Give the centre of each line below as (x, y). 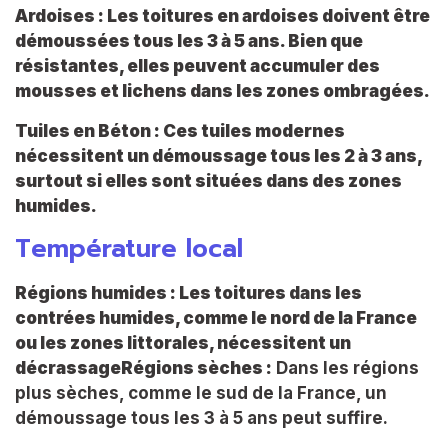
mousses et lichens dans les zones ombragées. (222, 91)
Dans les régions (345, 368)
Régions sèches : (196, 368)
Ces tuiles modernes (254, 130)
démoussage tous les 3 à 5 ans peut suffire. (201, 418)
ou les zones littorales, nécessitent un (183, 343)
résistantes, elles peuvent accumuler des (197, 66)
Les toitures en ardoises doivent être (268, 16)
